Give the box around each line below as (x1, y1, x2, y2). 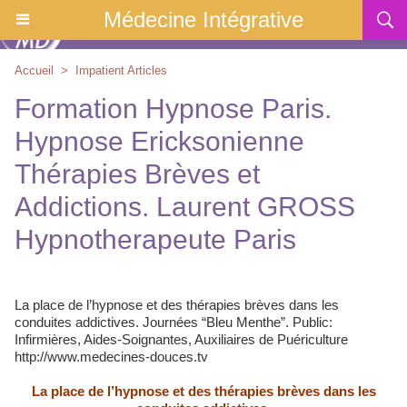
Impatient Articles (75, 64, 167, 77)
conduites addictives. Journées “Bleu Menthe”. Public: (15, 314, 333, 330)
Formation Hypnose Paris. (15, 94, 332, 124)
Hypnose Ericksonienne (15, 126, 304, 156)
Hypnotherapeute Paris (15, 224, 296, 254)
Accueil (15, 64, 54, 77)
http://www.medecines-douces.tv (15, 349, 212, 364)
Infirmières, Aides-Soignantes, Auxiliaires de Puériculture (15, 332, 348, 347)
